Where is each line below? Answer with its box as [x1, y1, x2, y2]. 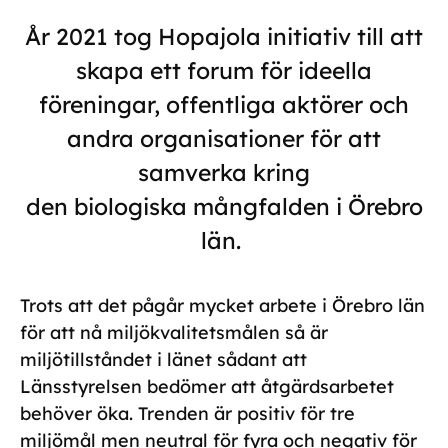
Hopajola [158, 22, 261, 52]
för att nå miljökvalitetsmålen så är [20, 321, 328, 345]
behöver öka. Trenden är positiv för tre [20, 402, 355, 426]
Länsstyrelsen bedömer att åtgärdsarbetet [20, 375, 394, 399]
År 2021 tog [25, 22, 158, 52]
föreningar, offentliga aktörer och [39, 90, 409, 120]
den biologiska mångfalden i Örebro [25, 192, 423, 222]
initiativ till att [261, 22, 423, 52]
